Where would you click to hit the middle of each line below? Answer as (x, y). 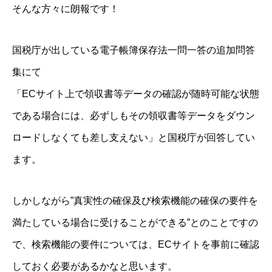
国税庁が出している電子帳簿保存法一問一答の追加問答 (134, 50)
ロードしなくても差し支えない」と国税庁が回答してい (134, 138)
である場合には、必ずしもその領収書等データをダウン (134, 116)
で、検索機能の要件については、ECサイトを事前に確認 (136, 245)
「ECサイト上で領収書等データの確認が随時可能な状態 (136, 94)
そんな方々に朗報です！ (66, 9)
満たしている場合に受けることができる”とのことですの (135, 223)
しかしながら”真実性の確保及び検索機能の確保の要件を (135, 201)
